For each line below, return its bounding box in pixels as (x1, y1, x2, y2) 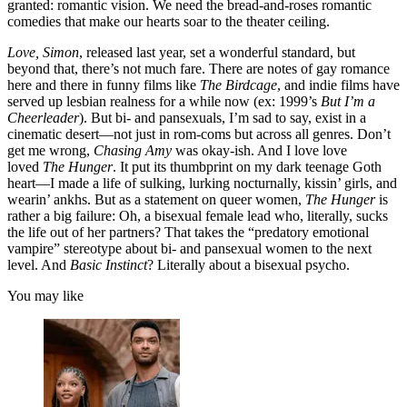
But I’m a (321, 94, 375, 110)
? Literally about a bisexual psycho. (147, 257, 350, 273)
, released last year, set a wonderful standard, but (79, 45, 355, 61)
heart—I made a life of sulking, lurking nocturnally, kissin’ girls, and (7, 175, 397, 192)
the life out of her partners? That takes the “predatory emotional (7, 224, 369, 241)
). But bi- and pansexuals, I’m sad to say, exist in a (79, 110, 366, 126)
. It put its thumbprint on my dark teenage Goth (113, 159, 382, 175)
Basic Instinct (70, 257, 147, 273)
